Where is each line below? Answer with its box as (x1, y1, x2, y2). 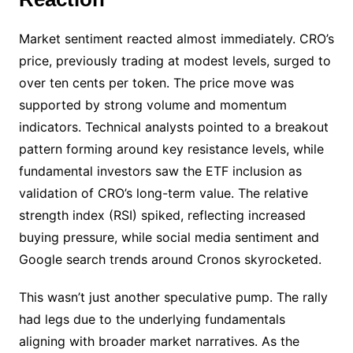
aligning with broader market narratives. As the (18, 333, 299, 349)
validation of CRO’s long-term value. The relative (18, 185, 308, 201)
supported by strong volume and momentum (18, 97, 287, 113)
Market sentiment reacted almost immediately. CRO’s (18, 31, 334, 46)
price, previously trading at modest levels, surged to (18, 53, 331, 69)
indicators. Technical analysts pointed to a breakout (18, 119, 329, 135)
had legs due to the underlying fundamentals (18, 311, 285, 327)
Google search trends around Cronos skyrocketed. (18, 251, 321, 267)
